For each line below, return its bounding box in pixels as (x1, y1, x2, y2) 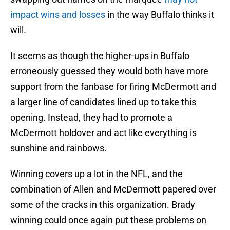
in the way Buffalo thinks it (105, 9, 214, 21)
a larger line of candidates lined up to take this (10, 97, 196, 108)
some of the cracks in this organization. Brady (10, 199, 195, 210)
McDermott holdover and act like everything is (10, 127, 197, 139)
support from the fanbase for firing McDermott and (10, 81, 216, 92)
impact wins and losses (10, 9, 105, 21)
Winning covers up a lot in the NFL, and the (10, 168, 183, 180)
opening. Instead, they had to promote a (10, 112, 172, 123)
